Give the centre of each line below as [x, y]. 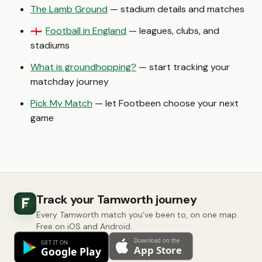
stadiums [50, 45]
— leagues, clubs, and [173, 31]
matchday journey [70, 82]
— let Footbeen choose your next [166, 103]
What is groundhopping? [83, 67]
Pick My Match [61, 103]
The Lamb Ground [69, 9]
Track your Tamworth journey [117, 199]
